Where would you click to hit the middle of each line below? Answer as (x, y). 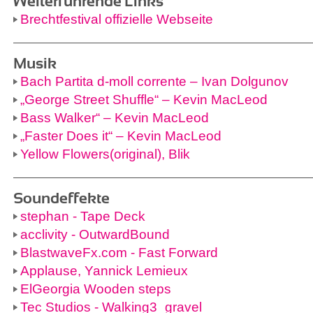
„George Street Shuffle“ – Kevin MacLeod (144, 100)
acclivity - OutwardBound (95, 234)
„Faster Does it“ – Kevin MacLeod (121, 136)
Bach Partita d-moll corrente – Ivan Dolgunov (154, 81)
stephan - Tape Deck (83, 216)
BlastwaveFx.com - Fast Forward (119, 253)
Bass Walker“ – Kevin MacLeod (115, 118)
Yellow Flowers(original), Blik (105, 154)
